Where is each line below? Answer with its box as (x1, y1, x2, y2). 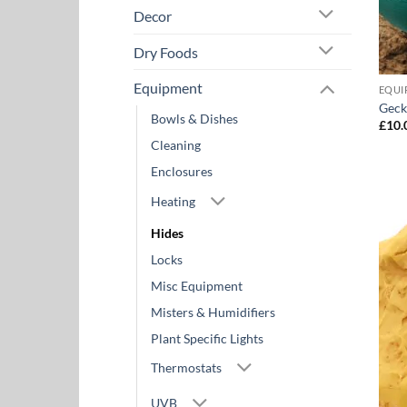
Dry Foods (134, 43, 198, 61)
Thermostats (151, 360, 222, 376)
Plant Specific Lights (151, 331, 263, 347)
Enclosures (151, 164, 213, 180)
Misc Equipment (151, 278, 243, 294)
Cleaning (151, 137, 201, 154)
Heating (151, 193, 195, 209)
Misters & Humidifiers (151, 304, 275, 321)
